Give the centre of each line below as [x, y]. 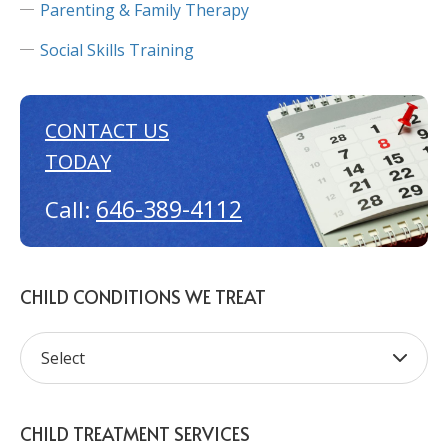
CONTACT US [107, 130]
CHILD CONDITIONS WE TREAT [143, 296]
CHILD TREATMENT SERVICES [135, 433]
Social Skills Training [117, 50]
